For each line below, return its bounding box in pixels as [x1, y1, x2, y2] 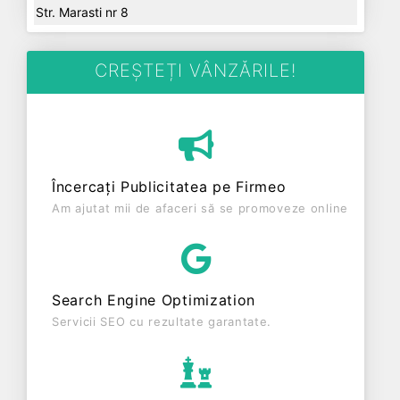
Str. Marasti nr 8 [36, 4, 129, 20]
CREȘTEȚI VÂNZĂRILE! [95, 60, 296, 81]
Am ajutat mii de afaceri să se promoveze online [52, 201, 348, 215]
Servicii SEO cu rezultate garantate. [52, 314, 272, 329]
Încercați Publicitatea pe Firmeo [52, 178, 287, 196]
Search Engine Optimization [52, 291, 256, 309]
